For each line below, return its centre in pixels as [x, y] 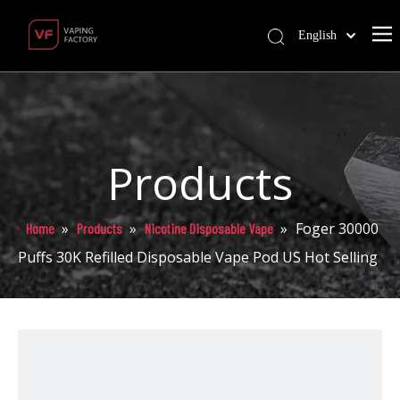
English [317, 35]
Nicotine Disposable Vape [209, 228]
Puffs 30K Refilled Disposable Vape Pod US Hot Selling [198, 257]
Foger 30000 [337, 229]
